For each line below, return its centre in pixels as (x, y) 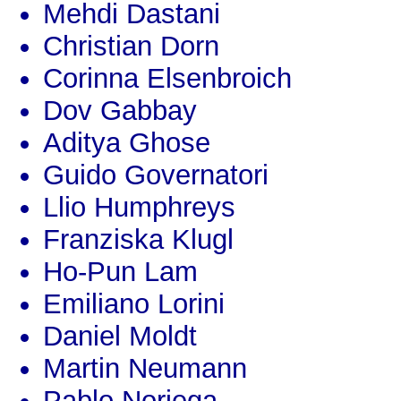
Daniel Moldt (120, 337)
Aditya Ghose (127, 143)
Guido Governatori (156, 175)
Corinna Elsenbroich (167, 79)
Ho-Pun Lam (120, 272)
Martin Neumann (145, 369)
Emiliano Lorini (134, 304)
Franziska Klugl (138, 240)
